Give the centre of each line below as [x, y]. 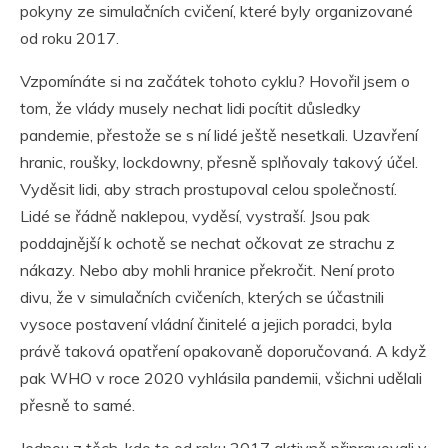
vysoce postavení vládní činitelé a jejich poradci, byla [206, 324]
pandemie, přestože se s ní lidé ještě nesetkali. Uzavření [219, 135]
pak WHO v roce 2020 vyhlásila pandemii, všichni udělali [221, 378]
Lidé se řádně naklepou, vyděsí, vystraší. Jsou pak [195, 216]
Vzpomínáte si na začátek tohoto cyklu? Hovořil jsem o [215, 81]
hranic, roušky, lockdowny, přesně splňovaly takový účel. [219, 162]
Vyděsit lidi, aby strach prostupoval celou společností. [208, 189]
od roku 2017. [69, 38]
